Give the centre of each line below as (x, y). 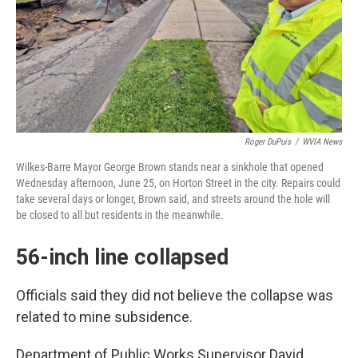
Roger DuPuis (268, 141)
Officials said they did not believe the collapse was (175, 295)
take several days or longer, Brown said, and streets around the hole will (173, 199)
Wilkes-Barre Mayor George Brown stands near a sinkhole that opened (170, 167)
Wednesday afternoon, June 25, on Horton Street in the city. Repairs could (178, 183)
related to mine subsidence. (104, 316)
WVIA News (322, 141)
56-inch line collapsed (122, 257)
